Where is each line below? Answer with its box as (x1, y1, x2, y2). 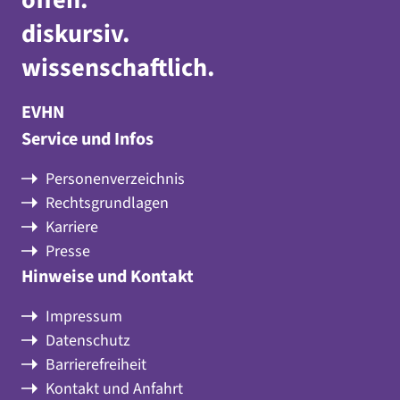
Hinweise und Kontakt (21, 264, 194, 290)
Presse (46, 240, 90, 263)
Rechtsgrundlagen (46, 192, 169, 215)
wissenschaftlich (21, 50, 207, 87)
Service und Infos (21, 127, 154, 153)
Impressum (46, 305, 122, 329)
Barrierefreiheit (46, 354, 146, 377)
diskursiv (21, 16, 122, 53)
